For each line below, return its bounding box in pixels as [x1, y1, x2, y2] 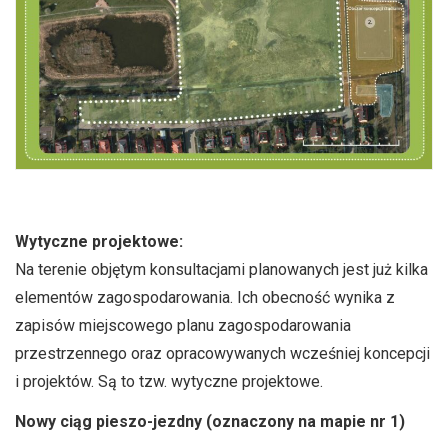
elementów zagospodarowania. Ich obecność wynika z [15, 288, 395, 308]
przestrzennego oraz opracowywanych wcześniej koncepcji [15, 344, 430, 364]
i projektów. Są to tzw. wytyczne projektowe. [15, 372, 323, 392]
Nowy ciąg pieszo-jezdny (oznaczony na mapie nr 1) [15, 412, 405, 432]
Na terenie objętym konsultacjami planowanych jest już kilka [15, 260, 428, 280]
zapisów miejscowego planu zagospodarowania [15, 316, 351, 336]
